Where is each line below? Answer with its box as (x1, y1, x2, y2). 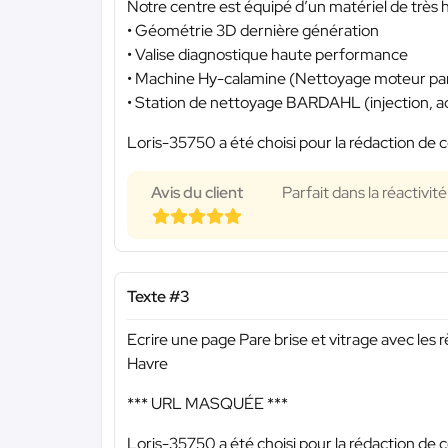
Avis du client (151, 182, 243, 204)
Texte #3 (127, 286, 190, 308)
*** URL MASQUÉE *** (127, 392, 288, 414)
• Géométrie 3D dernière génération (127, 20, 379, 42)
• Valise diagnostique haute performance (127, 44, 408, 66)
